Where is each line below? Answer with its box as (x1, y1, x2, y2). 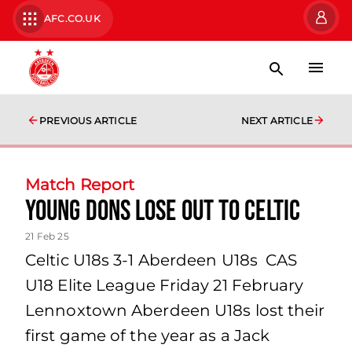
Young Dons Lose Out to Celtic (25, 195, 300, 229)
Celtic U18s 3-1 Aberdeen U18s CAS (25, 251, 298, 269)
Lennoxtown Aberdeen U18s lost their (25, 301, 325, 320)
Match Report (25, 175, 135, 194)
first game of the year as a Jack (25, 326, 270, 345)
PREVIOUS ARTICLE (39, 115, 137, 126)
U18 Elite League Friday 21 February (25, 276, 304, 295)
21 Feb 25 (25, 230, 69, 242)
